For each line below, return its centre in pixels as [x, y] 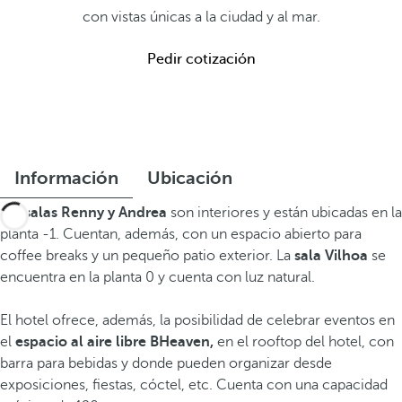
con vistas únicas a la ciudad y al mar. [201, 17]
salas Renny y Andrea [96, 213]
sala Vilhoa [331, 256]
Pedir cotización [201, 59]
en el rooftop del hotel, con [306, 342]
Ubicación [190, 178]
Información [66, 178]
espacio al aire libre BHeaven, [116, 342]
